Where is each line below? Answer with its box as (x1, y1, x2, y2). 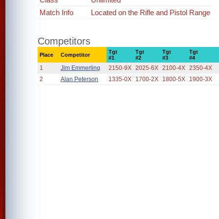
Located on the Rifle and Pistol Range (91, 8, 211, 17)
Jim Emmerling (61, 65, 101, 71)
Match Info (40, 8, 74, 17)
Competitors (38, 36, 91, 46)
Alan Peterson (61, 76, 99, 83)
